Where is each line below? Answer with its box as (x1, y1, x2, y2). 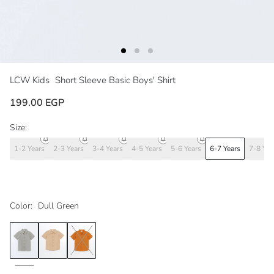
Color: (10, 200, 32, 212)
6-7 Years (210, 143, 240, 154)
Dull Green (38, 200, 79, 212)
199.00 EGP (10, 96, 64, 110)
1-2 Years (14, 143, 45, 154)
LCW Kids (10, 74, 52, 87)
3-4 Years (92, 143, 123, 154)
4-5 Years (131, 143, 162, 154)
